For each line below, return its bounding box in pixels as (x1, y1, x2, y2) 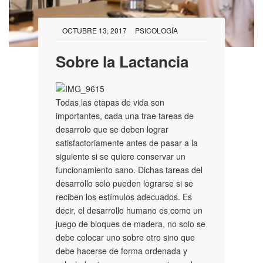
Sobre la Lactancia (56, 50, 188, 72)
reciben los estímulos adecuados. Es (56, 190, 192, 203)
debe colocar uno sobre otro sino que (56, 231, 195, 243)
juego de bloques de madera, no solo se (56, 217, 205, 230)
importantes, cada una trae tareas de (56, 109, 194, 122)
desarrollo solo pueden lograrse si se (56, 177, 193, 189)
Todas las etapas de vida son (56, 96, 164, 108)
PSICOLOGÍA (135, 25, 178, 35)
